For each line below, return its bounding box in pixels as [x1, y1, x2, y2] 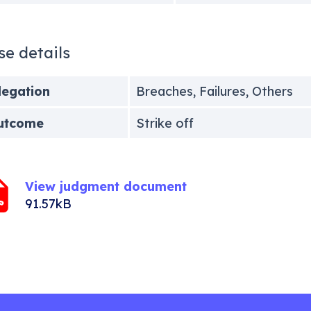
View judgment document [24, 178, 187, 194]
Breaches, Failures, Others [135, 83, 293, 99]
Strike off [135, 115, 194, 131]
